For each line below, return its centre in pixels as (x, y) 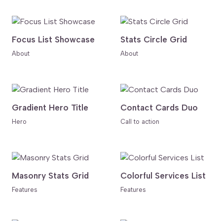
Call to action (140, 121)
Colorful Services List (163, 175)
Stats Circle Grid (154, 39)
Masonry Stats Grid (50, 175)
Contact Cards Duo (159, 107)
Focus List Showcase (53, 39)
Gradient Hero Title (50, 107)
